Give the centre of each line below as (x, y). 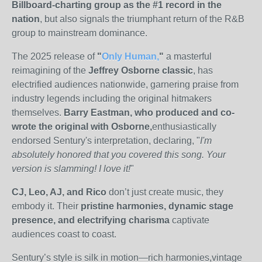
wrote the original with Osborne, (82, 127)
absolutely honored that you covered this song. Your (119, 155)
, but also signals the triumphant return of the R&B (142, 19)
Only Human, (130, 56)
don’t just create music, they (166, 192)
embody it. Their (45, 206)
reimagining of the (49, 70)
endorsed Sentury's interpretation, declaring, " (106, 141)
